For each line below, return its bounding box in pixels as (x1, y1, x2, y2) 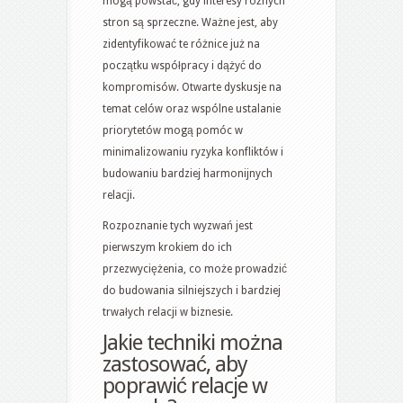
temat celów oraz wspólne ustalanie (103, 102, 281, 115)
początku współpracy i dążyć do (103, 58, 262, 72)
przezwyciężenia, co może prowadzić (103, 262, 287, 275)
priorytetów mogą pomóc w (103, 123, 243, 137)
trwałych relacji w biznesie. (103, 305, 233, 318)
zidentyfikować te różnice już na (103, 37, 260, 50)
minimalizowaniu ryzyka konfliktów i (103, 145, 283, 158)
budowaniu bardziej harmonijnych (103, 166, 273, 180)
